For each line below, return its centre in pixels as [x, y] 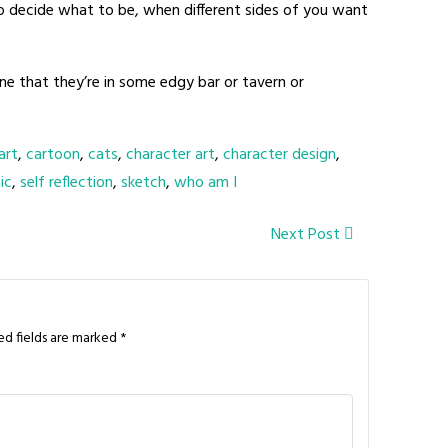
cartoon [53, 155]
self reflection [66, 183]
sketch [143, 183]
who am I [205, 183]
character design [279, 155]
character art [170, 155]
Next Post [307, 235]
